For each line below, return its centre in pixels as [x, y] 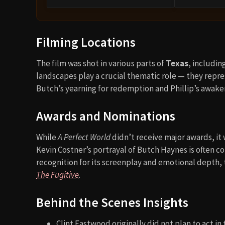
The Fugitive [58, 175]
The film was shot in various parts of [101, 64]
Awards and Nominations [106, 116]
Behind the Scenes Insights [112, 203]
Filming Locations [86, 42]
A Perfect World [84, 137]
